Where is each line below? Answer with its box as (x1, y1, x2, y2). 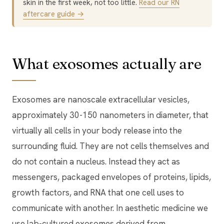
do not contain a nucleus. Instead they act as (12, 155, 180, 167)
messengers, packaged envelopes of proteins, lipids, (12, 171, 211, 182)
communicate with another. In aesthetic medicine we (12, 202, 208, 213)
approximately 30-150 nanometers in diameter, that (12, 109, 208, 120)
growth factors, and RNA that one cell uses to (12, 186, 184, 198)
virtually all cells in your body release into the (12, 124, 182, 136)
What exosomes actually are (12, 54, 201, 73)
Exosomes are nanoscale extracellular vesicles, (12, 93, 189, 105)
